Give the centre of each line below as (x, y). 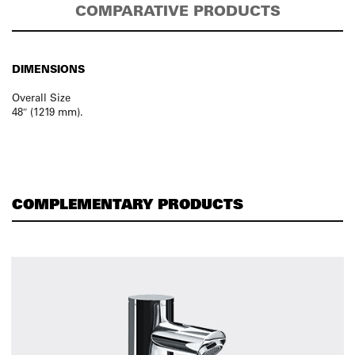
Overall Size (41, 97)
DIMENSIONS (48, 69)
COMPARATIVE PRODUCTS (177, 11)
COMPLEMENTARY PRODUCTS (128, 203)
